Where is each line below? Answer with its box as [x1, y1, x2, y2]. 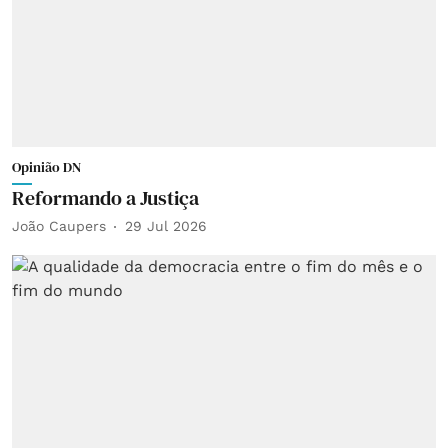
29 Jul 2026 [125, 218, 207, 234]
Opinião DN [12, 156, 81, 177]
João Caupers [12, 218, 106, 234]
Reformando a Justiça [12, 183, 199, 212]
